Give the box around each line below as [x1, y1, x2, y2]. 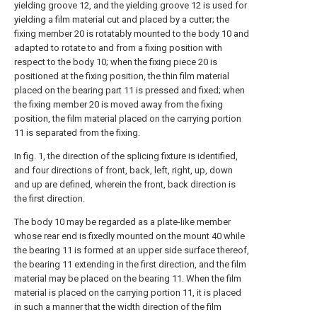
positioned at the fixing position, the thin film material [14, 71, 229, 81]
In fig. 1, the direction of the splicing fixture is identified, [14, 151, 238, 161]
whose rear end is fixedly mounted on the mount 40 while [14, 231, 245, 241]
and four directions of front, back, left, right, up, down [14, 165, 233, 175]
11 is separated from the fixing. [14, 127, 140, 138]
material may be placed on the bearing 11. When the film [14, 273, 241, 284]
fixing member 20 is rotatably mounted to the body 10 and [14, 28, 249, 39]
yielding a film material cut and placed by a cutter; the [14, 14, 229, 25]
